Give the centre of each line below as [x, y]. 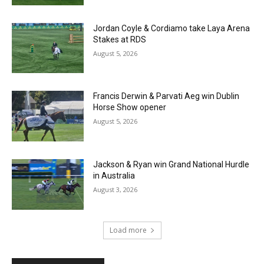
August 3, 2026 [115, 190]
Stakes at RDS [120, 39]
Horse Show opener [130, 108]
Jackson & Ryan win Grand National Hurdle [171, 165]
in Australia [114, 176]
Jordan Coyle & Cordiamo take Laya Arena [172, 28]
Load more [128, 230]
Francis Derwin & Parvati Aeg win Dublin [166, 96]
